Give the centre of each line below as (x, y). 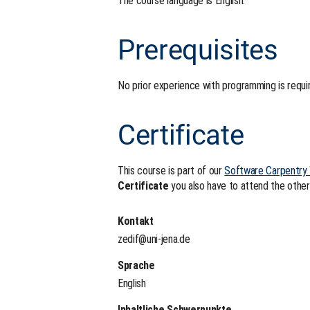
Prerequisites (198, 50)
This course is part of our (171, 170)
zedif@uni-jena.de (154, 239)
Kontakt (136, 221)
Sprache (136, 265)
